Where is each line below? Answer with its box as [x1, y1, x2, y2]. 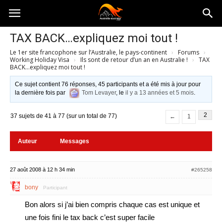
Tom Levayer [82, 89, 116, 97]
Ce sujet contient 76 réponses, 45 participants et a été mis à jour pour [15, 81, 201, 88]
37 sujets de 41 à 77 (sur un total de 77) [10, 112, 117, 119]
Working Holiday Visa [10, 55, 69, 64]
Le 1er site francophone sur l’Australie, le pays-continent [10, 48, 167, 56]
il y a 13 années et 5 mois [125, 89, 194, 97]
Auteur [18, 138, 37, 145]
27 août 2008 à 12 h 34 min [10, 166, 75, 172]
